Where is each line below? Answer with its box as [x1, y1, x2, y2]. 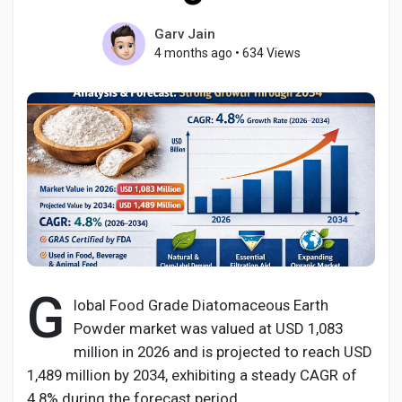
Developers [59, 336, 129, 351]
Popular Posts [59, 218, 145, 233]
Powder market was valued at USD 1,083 [74, 319, 343, 337]
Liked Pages [59, 135, 134, 149]
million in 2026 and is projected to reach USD [74, 343, 372, 361]
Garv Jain [153, 26, 215, 42]
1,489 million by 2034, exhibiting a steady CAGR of [27, 366, 357, 384]
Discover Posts [59, 277, 152, 292]
